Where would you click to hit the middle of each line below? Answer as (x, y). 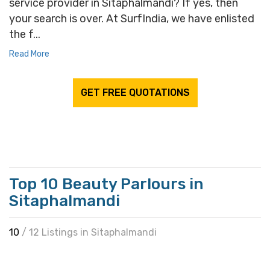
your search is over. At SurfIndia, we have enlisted (132, 19)
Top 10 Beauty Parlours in (106, 184)
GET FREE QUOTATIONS (135, 93)
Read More (29, 54)
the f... (25, 34)
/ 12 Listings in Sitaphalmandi (89, 232)
